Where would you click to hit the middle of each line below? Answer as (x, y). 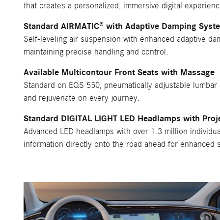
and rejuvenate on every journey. (82, 98)
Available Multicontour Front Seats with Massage (119, 72)
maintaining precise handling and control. (96, 52)
